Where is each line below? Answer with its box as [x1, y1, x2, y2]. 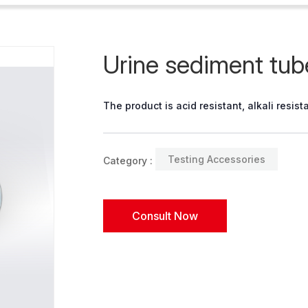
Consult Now [132, 208, 199, 223]
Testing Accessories [168, 153, 266, 165]
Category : [103, 155, 153, 167]
